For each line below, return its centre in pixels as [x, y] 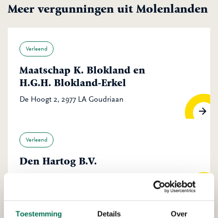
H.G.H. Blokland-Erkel [73, 83]
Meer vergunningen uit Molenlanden [108, 9]
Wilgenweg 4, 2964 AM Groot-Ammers [83, 178]
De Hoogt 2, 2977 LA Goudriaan [72, 99]
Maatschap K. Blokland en [82, 70]
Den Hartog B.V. [58, 161]
